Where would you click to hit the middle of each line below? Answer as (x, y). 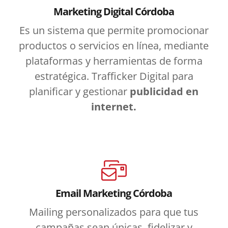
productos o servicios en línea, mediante (114, 45)
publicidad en (164, 91)
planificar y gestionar (80, 91)
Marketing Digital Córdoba (114, 11)
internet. (114, 106)
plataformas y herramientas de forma (114, 61)
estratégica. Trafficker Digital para (114, 76)
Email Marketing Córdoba (114, 193)
